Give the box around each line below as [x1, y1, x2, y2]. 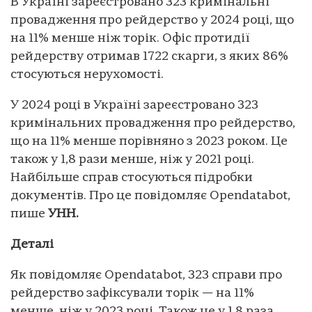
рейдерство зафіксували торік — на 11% [10, 286, 254, 300]
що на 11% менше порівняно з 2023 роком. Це [10, 134, 288, 148]
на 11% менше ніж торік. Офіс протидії [10, 31, 250, 45]
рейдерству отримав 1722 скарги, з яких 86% [10, 49, 288, 63]
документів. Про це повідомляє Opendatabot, [10, 189, 290, 203]
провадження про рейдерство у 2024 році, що [10, 13, 294, 27]
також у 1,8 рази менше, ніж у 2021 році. [10, 153, 254, 166]
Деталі [10, 237, 56, 251]
